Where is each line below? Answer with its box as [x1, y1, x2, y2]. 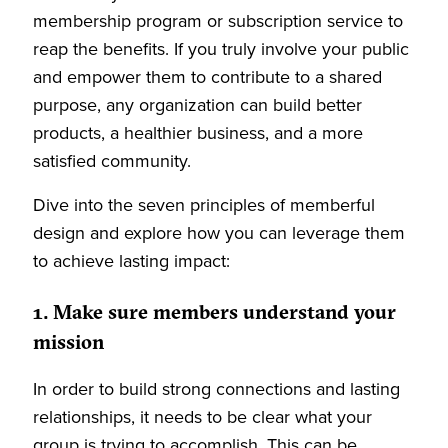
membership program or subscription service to [33, 8, 403, 34]
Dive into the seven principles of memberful [33, 192, 375, 218]
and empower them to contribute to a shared [33, 64, 382, 90]
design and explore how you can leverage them [33, 220, 405, 246]
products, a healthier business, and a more [33, 120, 363, 146]
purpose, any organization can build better [33, 92, 362, 118]
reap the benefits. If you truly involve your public [33, 36, 409, 62]
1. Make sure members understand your [33, 304, 396, 324]
